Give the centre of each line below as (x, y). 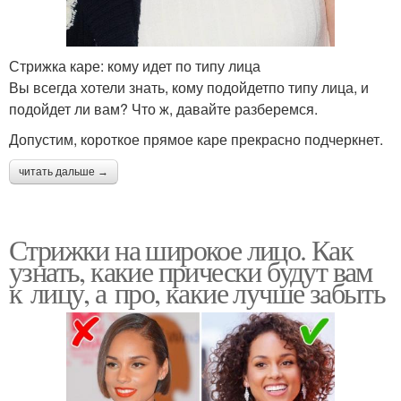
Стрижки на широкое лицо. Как (181, 250)
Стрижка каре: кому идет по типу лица (135, 66)
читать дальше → (64, 172)
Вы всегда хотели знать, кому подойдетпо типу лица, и (189, 88)
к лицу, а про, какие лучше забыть (197, 293)
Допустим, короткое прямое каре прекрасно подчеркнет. (196, 140)
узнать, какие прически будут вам (191, 271)
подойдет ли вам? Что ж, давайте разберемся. (163, 109)
